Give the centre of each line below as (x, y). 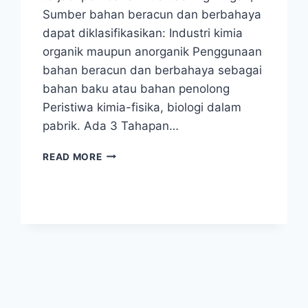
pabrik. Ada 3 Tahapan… (111, 125)
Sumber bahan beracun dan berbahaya (152, 14)
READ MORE (73, 156)
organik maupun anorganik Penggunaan (153, 51)
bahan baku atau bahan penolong (136, 88)
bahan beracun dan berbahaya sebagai (153, 70)
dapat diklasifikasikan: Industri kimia (143, 33)
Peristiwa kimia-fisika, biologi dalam (142, 107)
